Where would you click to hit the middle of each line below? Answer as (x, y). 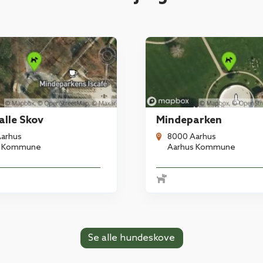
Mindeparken (189, 120)
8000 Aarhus (192, 137)
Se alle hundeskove (131, 238)
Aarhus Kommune (202, 147)
